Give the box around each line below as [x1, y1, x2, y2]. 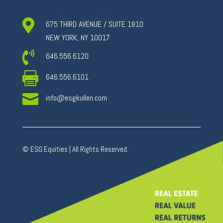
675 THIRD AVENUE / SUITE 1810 [45, 19, 143, 30]
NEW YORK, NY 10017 [45, 32, 110, 43]
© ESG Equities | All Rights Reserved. [22, 144, 128, 154]
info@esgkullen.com [45, 93, 107, 104]
